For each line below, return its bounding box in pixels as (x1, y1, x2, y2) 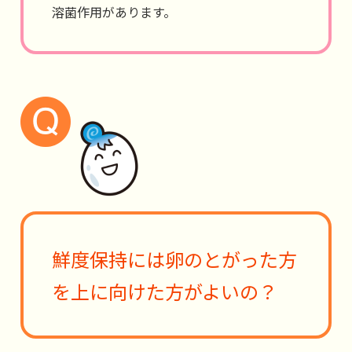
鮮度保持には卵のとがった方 (52, 245, 297, 273)
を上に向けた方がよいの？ (52, 277, 277, 305)
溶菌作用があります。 (52, 2, 176, 21)
